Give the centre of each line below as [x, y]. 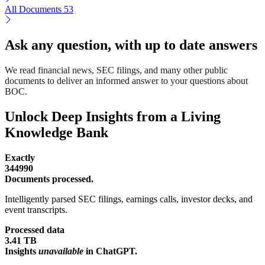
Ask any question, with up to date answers [131, 45]
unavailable [61, 251]
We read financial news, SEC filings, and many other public [116, 70]
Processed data [35, 230]
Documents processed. [49, 179]
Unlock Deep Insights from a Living [113, 117]
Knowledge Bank [56, 133]
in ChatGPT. [110, 251]
